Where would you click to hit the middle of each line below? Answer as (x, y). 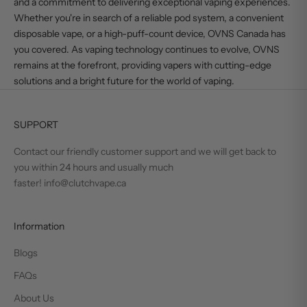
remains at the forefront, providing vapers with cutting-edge (143, 65)
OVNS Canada (238, 33)
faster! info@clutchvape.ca (70, 183)
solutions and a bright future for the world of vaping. (124, 81)
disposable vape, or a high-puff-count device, (111, 33)
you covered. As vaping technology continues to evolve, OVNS (147, 49)
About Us (34, 298)
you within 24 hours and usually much (94, 167)
